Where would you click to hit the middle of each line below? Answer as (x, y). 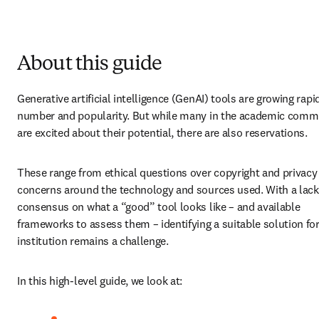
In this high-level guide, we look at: (101, 281)
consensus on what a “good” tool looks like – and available (159, 206)
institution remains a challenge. (94, 241)
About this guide (90, 65)
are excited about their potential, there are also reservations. (164, 132)
